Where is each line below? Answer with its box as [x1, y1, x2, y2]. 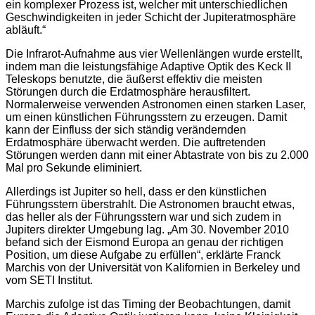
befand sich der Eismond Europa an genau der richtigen [6, 236, 283, 249]
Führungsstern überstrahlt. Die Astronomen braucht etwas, [6, 198, 295, 211]
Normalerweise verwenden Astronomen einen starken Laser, [6, 98, 306, 111]
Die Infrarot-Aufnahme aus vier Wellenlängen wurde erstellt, [6, 48, 302, 60]
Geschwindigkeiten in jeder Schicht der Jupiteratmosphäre [6, 11, 296, 24]
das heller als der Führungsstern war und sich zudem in [6, 211, 281, 224]
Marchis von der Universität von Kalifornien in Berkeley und [6, 262, 300, 274]
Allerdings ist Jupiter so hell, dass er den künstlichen [6, 186, 266, 198]
